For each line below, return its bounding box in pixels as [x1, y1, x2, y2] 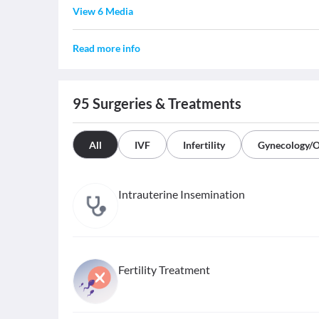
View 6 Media [73, 5, 133, 18]
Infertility [183, 139, 225, 152]
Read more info [73, 42, 140, 55]
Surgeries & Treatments [90, 95, 241, 113]
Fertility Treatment [118, 263, 210, 277]
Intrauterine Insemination [118, 187, 245, 202]
